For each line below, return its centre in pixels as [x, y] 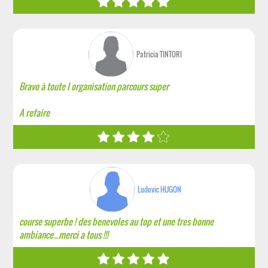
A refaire [35, 112]
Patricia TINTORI [159, 54]
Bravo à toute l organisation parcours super [94, 86]
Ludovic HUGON [159, 189]
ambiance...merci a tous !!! [64, 234]
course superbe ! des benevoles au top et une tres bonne [117, 221]
